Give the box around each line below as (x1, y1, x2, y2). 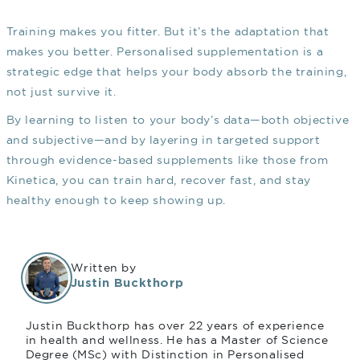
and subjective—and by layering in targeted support (6, 133, 321, 147)
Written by (70, 261, 137, 275)
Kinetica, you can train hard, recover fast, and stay (6, 174, 311, 187)
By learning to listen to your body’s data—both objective (6, 113, 350, 127)
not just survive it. (6, 85, 117, 99)
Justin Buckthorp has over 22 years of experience (25, 319, 325, 333)
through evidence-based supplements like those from (6, 153, 329, 167)
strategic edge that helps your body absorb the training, (6, 65, 347, 79)
